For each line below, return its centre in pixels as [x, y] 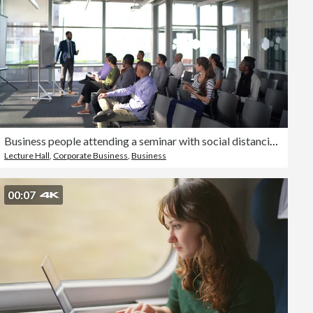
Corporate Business [90, 155]
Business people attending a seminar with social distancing [274, 141]
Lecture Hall [27, 155]
